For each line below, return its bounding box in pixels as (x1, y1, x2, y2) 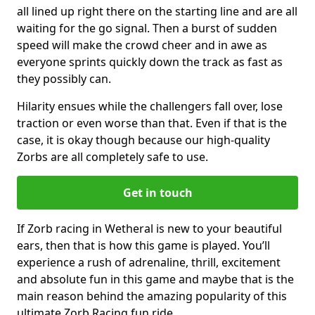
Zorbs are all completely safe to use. (17, 148, 208, 165)
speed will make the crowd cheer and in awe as (17, 37, 267, 53)
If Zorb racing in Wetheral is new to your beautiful (17, 220, 282, 236)
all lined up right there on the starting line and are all (17, 3, 297, 19)
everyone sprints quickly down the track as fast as (17, 53, 283, 70)
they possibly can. (17, 70, 111, 86)
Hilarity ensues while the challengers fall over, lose (17, 98, 283, 114)
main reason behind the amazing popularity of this (17, 288, 287, 304)
